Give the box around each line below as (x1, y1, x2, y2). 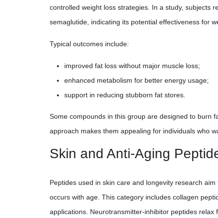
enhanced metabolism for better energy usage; (64, 76, 209, 84)
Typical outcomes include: (50, 39, 129, 48)
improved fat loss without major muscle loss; (64, 61, 200, 70)
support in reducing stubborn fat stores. (64, 91, 185, 99)
